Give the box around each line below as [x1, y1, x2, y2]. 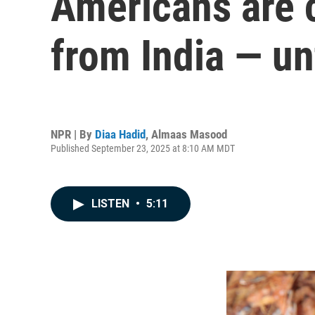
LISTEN [91, 197, 132, 210]
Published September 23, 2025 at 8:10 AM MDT [51, 142, 235, 154]
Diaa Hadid [95, 127, 146, 141]
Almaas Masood [151, 127, 227, 141]
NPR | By [51, 127, 95, 141]
